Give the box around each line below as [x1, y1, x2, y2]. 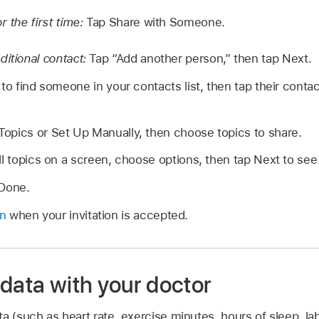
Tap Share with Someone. [86, 14, 225, 29]
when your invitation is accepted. [6, 207, 189, 222]
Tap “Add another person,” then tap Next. [89, 51, 312, 66]
